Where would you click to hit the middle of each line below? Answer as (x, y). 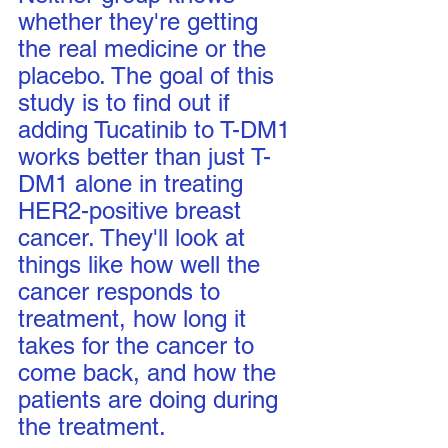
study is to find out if (127, 102)
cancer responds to (122, 291)
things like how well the (142, 264)
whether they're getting (141, 21)
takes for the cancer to (139, 345)
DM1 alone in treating (134, 183)
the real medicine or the (145, 48)
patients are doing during (151, 399)
